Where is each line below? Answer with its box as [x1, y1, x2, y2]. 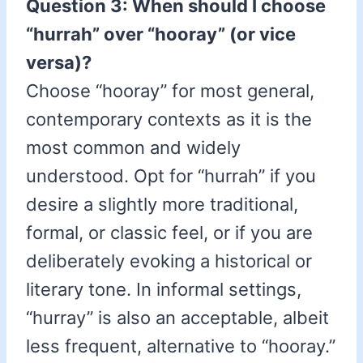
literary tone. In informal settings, [26, 279, 301, 301]
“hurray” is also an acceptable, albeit [26, 307, 329, 329]
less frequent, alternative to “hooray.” [26, 335, 335, 357]
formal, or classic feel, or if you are [26, 222, 313, 244]
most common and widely [26, 137, 241, 159]
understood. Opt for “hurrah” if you [26, 165, 316, 187]
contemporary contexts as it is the [26, 109, 312, 130]
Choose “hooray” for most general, [26, 80, 314, 102]
